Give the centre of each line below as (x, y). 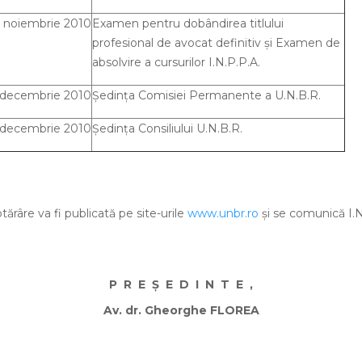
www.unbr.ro (223, 213)
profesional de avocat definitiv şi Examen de (216, 43)
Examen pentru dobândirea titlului (188, 23)
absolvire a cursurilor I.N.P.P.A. (176, 62)
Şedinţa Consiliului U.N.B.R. (167, 128)
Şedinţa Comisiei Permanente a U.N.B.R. (206, 95)
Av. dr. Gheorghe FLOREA (181, 310)
